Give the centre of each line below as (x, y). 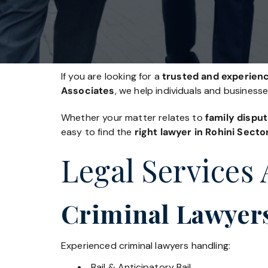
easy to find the (98, 132)
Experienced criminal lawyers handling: (146, 245)
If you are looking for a (112, 76)
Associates (88, 91)
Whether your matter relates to (133, 118)
